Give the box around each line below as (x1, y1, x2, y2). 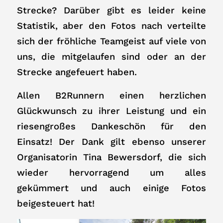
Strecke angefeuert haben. (16, 67, 137, 78)
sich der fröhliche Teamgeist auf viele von (16, 36, 207, 47)
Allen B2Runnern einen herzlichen (16, 90, 207, 101)
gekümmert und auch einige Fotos (16, 182, 207, 193)
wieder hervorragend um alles (16, 167, 207, 178)
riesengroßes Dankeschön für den (16, 120, 207, 131)
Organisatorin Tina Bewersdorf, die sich (16, 151, 207, 162)
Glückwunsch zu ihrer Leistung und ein (16, 105, 207, 116)
